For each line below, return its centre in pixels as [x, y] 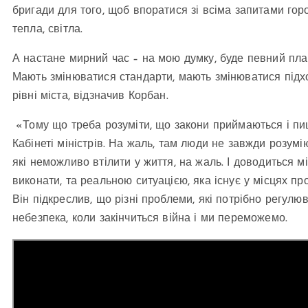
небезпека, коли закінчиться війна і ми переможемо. [150, 218]
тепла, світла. [48, 29]
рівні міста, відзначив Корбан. [90, 96]
